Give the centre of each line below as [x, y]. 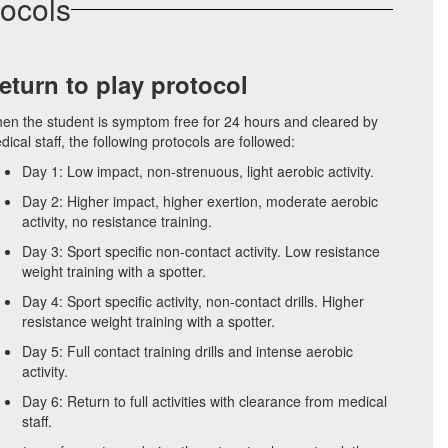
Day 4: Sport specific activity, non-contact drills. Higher [192, 301]
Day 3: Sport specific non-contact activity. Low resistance [200, 251]
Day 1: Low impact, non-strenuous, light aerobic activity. [197, 171]
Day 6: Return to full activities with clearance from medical [204, 401]
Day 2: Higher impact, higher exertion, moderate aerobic [199, 201]
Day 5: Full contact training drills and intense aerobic [187, 351]
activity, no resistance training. [116, 221]
